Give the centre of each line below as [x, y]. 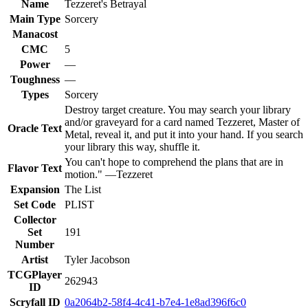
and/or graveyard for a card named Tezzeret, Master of [182, 122]
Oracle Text [35, 128]
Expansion [35, 189]
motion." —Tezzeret [109, 174]
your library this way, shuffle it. [132, 146]
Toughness [35, 79]
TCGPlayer [35, 274]
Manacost [35, 34]
